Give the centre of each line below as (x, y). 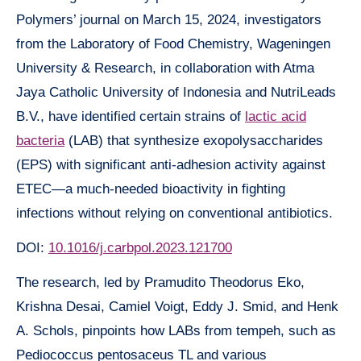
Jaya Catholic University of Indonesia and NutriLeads (176, 92)
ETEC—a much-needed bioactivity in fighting (151, 189)
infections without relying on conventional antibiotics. (174, 213)
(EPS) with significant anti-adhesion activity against (171, 164)
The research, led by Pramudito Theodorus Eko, (160, 282)
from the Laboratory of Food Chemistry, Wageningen (173, 44)
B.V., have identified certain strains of (131, 116)
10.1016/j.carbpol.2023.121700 (140, 247)
